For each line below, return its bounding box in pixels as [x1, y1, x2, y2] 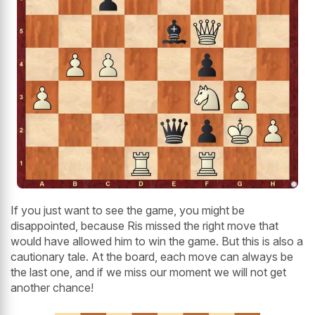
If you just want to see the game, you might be [11, 202, 245, 217]
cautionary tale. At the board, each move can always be [11, 249, 293, 264]
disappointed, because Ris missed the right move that [11, 218, 278, 233]
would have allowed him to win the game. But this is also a [11, 233, 303, 248]
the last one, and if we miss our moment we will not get [11, 264, 286, 279]
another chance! [11, 280, 94, 295]
